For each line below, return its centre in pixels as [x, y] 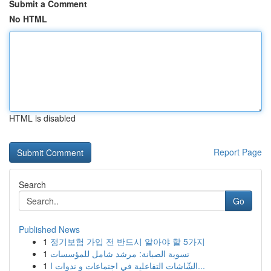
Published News [49, 229]
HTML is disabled [42, 118]
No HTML [28, 19]
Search [32, 184]
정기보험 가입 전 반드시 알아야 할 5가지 [128, 241]
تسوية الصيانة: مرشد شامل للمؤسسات [120, 253]
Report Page [238, 152]
